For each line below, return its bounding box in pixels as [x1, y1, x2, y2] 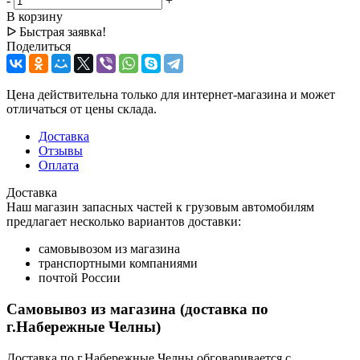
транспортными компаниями [39, 256, 198, 271]
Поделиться [6, 39, 71, 54]
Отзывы [39, 144, 83, 158]
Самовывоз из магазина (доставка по [6, 300, 268, 317]
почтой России [39, 271, 121, 285]
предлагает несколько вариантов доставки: [6, 215, 241, 229]
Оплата [39, 158, 79, 173]
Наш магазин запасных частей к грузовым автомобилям [6, 200, 314, 215]
